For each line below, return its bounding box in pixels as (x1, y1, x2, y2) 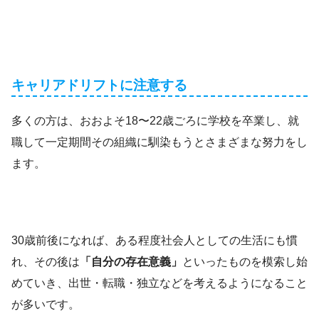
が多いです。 (11, 298, 80, 310)
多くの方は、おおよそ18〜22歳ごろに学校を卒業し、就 (11, 114, 299, 127)
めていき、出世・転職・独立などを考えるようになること (11, 276, 308, 289)
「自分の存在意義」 (80, 255, 182, 268)
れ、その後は (11, 255, 80, 268)
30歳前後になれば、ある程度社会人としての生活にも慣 (11, 234, 298, 246)
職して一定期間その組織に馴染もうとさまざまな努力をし (11, 135, 308, 148)
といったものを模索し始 (182, 255, 308, 268)
